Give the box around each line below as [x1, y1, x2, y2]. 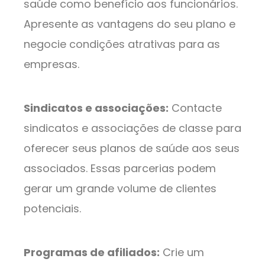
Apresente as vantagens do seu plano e [24, 17, 235, 32]
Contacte [169, 101, 222, 116]
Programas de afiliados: [24, 245, 160, 260]
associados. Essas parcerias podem [24, 161, 216, 176]
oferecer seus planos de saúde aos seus [24, 141, 240, 156]
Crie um [160, 245, 204, 260]
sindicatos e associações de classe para [24, 121, 241, 136]
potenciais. [24, 201, 81, 216]
